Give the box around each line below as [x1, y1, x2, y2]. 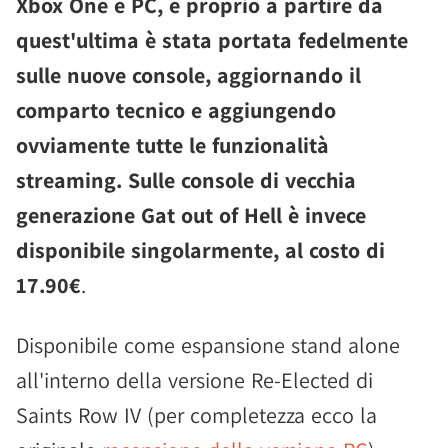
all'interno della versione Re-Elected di [16, 366, 373, 394]
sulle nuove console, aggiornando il [16, 61, 361, 89]
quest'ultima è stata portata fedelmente [16, 26, 408, 54]
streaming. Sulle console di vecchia [16, 166, 356, 194]
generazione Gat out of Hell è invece [16, 201, 366, 229]
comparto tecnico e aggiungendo [16, 96, 336, 124]
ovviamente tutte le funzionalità [16, 131, 329, 159]
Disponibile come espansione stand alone [16, 331, 400, 359]
